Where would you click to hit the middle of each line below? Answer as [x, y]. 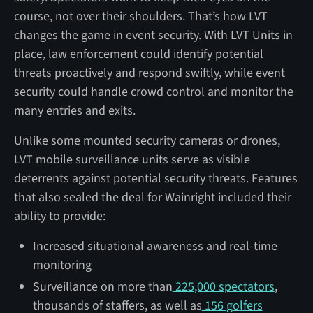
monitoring [62, 265]
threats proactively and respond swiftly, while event [149, 73]
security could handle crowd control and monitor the [153, 92]
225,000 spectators [223, 286]
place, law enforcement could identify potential [138, 54]
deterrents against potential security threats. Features [155, 178]
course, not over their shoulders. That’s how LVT [140, 16]
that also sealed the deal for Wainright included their [152, 197]
